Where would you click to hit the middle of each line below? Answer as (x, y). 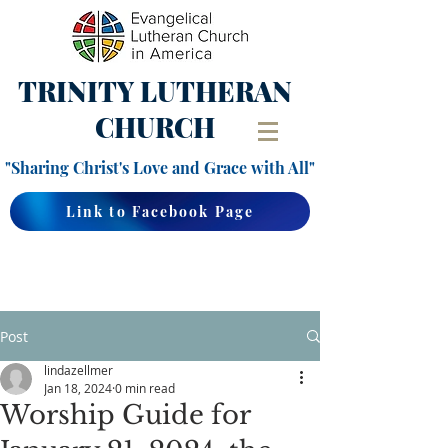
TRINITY (79, 91)
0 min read (145, 388)
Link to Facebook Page (160, 211)
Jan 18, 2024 (78, 388)
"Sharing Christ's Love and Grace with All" (160, 167)
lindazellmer (78, 370)
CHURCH (155, 127)
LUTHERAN (216, 91)
